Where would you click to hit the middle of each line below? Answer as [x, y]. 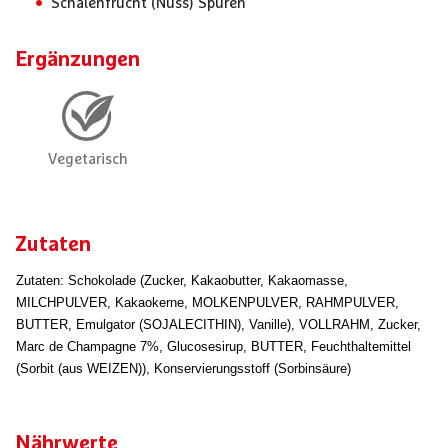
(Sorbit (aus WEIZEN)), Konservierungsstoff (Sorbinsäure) [183, 368]
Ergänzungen [77, 60]
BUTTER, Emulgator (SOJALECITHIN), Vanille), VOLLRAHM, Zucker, [218, 324]
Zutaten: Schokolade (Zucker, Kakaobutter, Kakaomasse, [182, 280]
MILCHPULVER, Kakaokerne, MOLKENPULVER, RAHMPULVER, [207, 302]
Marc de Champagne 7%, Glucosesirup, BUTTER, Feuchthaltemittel [213, 346]
